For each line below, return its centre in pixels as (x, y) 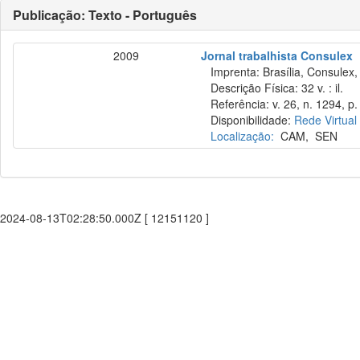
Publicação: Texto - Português (105, 15)
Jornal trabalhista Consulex (277, 55)
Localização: (243, 136)
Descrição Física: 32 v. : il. (272, 88)
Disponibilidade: (248, 120)
